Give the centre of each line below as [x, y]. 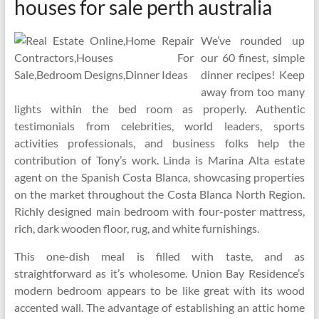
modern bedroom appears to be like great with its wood [159, 290]
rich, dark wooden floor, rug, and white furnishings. [136, 228]
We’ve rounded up [253, 40]
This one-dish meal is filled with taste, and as [159, 256]
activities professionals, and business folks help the [159, 143]
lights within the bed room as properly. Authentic [159, 109]
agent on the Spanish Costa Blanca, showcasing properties [159, 177]
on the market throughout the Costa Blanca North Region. [159, 194]
